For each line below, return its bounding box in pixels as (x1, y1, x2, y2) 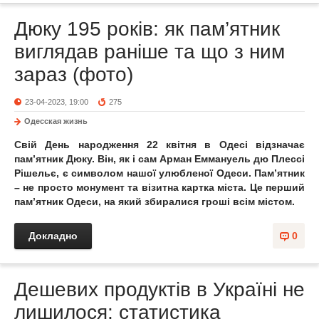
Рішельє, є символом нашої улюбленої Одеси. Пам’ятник (14, 167, 305, 179)
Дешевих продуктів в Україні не (14, 278, 305, 300)
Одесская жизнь (24, 117, 88, 125)
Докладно (28, 230, 78, 241)
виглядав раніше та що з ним (14, 41, 285, 63)
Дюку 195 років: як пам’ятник (14, 18, 280, 40)
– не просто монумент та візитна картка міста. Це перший (14, 182, 305, 193)
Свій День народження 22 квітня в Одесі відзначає (14, 139, 305, 150)
